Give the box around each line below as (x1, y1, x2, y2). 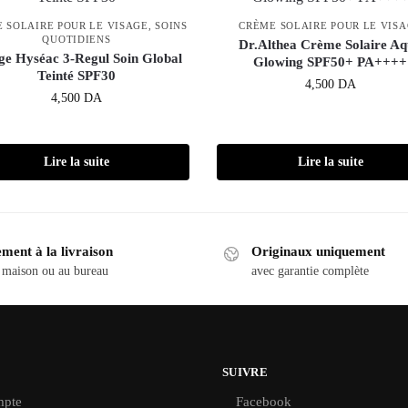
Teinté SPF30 (36, 68, 116, 84)
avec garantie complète (251, 264, 369, 279)
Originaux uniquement (251, 244, 385, 260)
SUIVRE (222, 364, 268, 379)
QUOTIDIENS (42, 34, 111, 46)
